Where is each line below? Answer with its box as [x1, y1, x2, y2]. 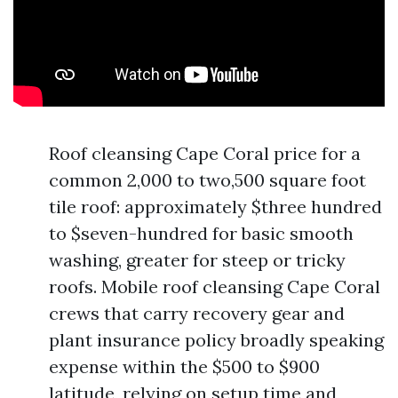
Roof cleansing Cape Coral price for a [49, 142, 361, 164]
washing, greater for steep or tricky [49, 249, 346, 271]
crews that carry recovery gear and [49, 302, 345, 324]
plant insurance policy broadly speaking [49, 329, 384, 351]
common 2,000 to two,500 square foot [49, 169, 366, 191]
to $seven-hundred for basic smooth [49, 222, 354, 244]
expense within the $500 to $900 [49, 355, 320, 378]
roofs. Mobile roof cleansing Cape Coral [49, 275, 380, 298]
